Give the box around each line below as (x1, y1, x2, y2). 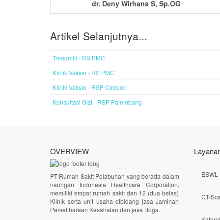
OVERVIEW (50, 145, 89, 156)
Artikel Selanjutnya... (50, 28, 147, 43)
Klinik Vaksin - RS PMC (53, 68, 114, 77)
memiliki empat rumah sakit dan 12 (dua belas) (50, 188, 179, 197)
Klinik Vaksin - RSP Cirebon (53, 83, 127, 91)
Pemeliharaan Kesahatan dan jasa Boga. (50, 205, 160, 214)
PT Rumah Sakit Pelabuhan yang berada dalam (50, 171, 179, 180)
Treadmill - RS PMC (53, 54, 105, 62)
